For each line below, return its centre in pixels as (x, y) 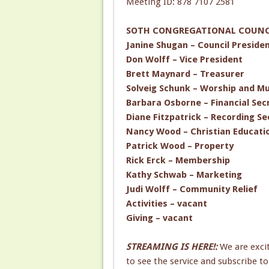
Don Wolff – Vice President (184, 59)
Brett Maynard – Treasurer (185, 74)
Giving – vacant (159, 218)
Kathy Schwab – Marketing (184, 174)
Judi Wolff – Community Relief (192, 189)
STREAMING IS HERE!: (173, 246)
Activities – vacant (166, 203)
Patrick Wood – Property (180, 146)
